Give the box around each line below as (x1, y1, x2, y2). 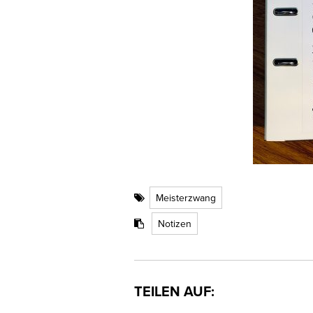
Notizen (158, 216, 191, 231)
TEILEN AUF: (134, 280, 214, 301)
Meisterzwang (156, 190, 216, 205)
